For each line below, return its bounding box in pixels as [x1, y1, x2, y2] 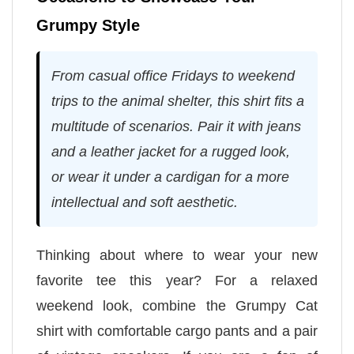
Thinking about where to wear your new [36, 247, 318, 263]
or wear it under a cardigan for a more [51, 168, 289, 185]
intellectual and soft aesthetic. [51, 194, 238, 210]
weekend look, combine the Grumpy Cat [36, 297, 318, 314]
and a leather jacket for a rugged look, [51, 143, 290, 160]
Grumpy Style [36, 16, 140, 34]
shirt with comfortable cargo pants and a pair [36, 322, 318, 339]
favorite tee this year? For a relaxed [36, 272, 318, 288]
